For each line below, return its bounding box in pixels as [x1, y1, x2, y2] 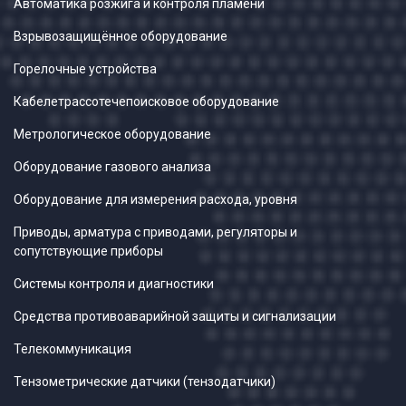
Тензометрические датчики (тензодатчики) [14, 374, 275, 389]
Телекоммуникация [14, 342, 131, 356]
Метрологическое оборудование [14, 127, 211, 141]
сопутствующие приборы [14, 244, 163, 258]
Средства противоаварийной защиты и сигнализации [14, 309, 336, 324]
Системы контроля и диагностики [14, 276, 214, 291]
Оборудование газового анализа [14, 159, 211, 174]
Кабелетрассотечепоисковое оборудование [14, 94, 279, 109]
